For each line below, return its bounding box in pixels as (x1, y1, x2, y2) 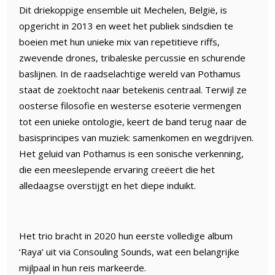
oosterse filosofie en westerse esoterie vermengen (19, 99, 242, 112)
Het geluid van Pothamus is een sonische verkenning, (19, 147, 244, 160)
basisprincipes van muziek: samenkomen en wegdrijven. (19, 131, 254, 144)
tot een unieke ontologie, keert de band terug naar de (19, 115, 247, 128)
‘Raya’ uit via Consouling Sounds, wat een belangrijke (19, 245, 240, 258)
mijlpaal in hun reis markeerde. (19, 261, 147, 274)
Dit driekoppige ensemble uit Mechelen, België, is (19, 3, 228, 16)
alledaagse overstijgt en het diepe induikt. (19, 179, 196, 192)
